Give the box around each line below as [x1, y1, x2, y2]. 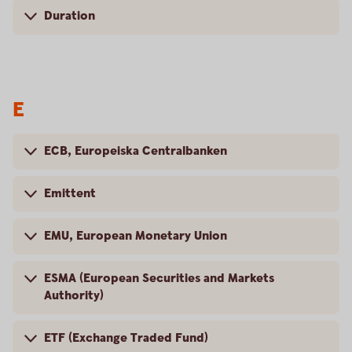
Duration [44, 8, 95, 24]
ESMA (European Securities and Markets [44, 270, 274, 287]
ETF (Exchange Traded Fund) [44, 330, 208, 346]
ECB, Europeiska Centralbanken [44, 143, 227, 159]
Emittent [44, 185, 96, 202]
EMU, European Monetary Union [44, 228, 227, 244]
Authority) [44, 288, 104, 304]
